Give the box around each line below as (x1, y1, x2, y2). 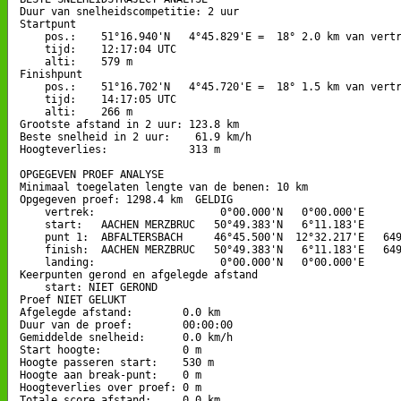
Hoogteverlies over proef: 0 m (20, 380, 201, 394)
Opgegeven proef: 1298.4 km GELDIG (20, 192, 233, 206)
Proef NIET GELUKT (20, 293, 126, 306)
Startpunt (20, 17, 76, 30)
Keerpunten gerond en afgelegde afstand (20, 268, 258, 281)
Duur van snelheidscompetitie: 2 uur (20, 4, 245, 18)
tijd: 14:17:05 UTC (20, 92, 176, 106)
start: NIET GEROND (20, 280, 158, 294)
